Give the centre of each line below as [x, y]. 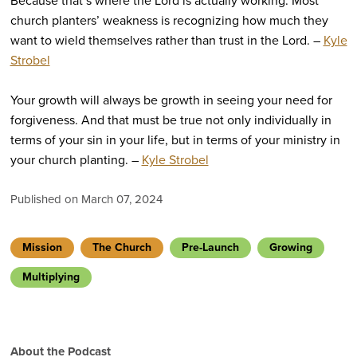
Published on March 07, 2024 [86, 200]
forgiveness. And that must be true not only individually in [171, 120]
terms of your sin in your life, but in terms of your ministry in [175, 140]
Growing [290, 248]
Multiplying [51, 277]
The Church [122, 248]
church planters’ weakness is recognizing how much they [169, 21]
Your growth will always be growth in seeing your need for [171, 100]
